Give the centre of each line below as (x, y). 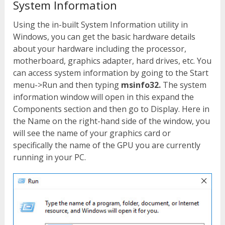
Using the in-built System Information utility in (101, 25)
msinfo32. (142, 85)
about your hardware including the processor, (100, 49)
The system (185, 85)
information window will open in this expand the (104, 97)
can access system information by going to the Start (111, 73)
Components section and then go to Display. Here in (111, 109)
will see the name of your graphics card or (92, 133)
